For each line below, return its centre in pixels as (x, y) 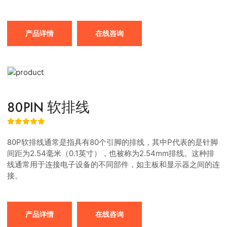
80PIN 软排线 (48, 107)
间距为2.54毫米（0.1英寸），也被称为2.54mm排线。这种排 (111, 153)
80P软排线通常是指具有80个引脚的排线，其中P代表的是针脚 (112, 142)
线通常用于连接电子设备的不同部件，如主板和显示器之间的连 (113, 164)
